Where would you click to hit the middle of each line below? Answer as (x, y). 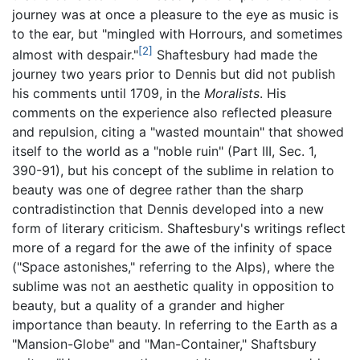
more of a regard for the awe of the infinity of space (172, 248)
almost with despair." (75, 55)
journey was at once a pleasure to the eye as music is (175, 15)
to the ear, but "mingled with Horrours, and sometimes (177, 34)
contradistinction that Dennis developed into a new (168, 209)
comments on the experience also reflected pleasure (172, 113)
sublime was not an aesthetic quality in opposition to (173, 286)
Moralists (232, 94)
